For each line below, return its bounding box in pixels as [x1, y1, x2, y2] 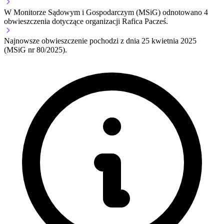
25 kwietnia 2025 [141, 36, 196, 45]
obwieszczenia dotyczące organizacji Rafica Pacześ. [4, 16, 168, 25]
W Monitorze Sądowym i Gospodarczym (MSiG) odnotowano [4, 7, 204, 16]
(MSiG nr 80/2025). [4, 45, 67, 54]
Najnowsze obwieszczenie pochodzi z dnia [4, 36, 141, 45]
